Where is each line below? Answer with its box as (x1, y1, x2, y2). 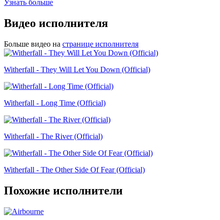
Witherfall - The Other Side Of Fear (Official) (4, 165, 145, 174)
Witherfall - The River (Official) (4, 132, 103, 141)
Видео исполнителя (4, 17, 108, 30)
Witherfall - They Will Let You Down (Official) (4, 65, 150, 74)
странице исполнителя (62, 40, 138, 49)
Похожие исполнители (4, 184, 123, 197)
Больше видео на (4, 40, 60, 49)
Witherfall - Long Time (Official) (4, 99, 106, 108)
